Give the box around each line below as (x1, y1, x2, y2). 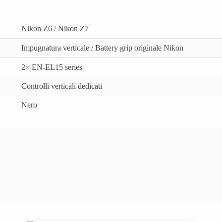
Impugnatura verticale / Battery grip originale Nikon (21, 44, 183, 53)
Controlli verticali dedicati (21, 82, 102, 91)
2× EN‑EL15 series (21, 63, 82, 72)
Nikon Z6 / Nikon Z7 (21, 24, 89, 33)
